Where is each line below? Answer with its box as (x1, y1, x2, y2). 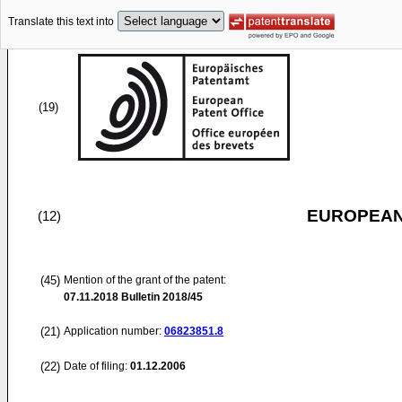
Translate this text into (8, 15, 114, 29)
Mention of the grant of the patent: (64, 274, 226, 286)
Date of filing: (64, 360, 127, 372)
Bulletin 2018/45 (118, 291, 203, 303)
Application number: (64, 325, 164, 337)
